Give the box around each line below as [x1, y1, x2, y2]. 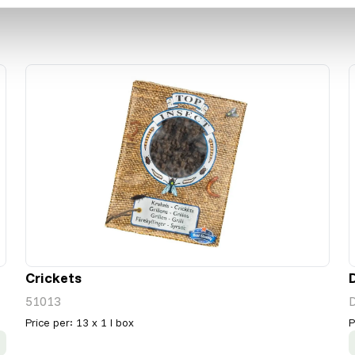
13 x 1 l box [76, 315, 134, 330]
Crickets [25, 269, 82, 287]
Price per [25, 315, 70, 330]
